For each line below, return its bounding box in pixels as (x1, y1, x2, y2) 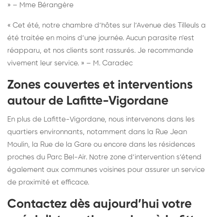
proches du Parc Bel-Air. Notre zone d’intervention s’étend (7, 153, 201, 161)
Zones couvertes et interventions (7, 78, 193, 92)
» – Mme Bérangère (7, 1, 74, 9)
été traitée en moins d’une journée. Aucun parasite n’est (7, 34, 194, 42)
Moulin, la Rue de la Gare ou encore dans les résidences (7, 140, 195, 148)
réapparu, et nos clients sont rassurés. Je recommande (7, 46, 193, 54)
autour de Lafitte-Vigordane (7, 94, 169, 108)
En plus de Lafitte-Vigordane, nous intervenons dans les (7, 115, 195, 123)
